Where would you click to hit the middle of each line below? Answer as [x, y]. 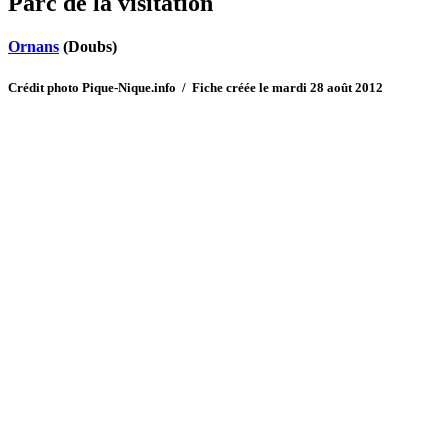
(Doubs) [88, 47]
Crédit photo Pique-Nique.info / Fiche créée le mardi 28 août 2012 [195, 87]
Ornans [33, 47]
